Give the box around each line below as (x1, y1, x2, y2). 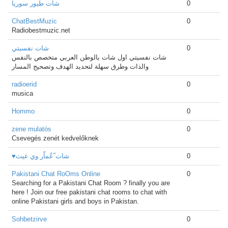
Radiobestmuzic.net (12, 26, 70, 34)
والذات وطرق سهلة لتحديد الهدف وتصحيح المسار (12, 63, 149, 70)
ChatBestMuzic (12, 17, 57, 25)
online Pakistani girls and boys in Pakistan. (12, 197, 139, 205)
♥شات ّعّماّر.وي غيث (16, 152, 69, 160)
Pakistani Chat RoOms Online (12, 170, 100, 178)
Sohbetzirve (12, 215, 47, 223)
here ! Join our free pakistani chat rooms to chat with (12, 188, 167, 196)
